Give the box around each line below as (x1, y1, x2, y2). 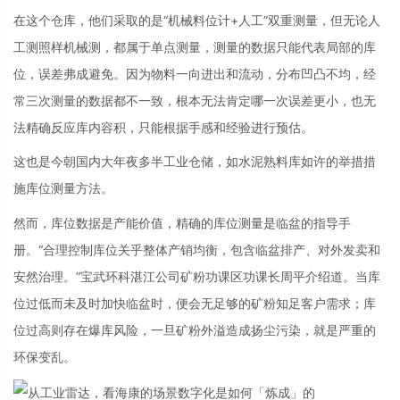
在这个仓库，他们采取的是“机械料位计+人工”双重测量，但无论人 (13, 12, 380, 28)
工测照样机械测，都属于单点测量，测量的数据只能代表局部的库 (13, 38, 376, 54)
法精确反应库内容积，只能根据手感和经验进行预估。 (13, 119, 313, 135)
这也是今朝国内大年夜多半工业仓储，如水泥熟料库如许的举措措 (13, 154, 376, 169)
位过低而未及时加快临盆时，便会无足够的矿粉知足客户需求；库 (13, 295, 376, 311)
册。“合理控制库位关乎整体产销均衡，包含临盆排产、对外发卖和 (13, 241, 380, 257)
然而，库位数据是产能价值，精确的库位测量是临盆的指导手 (13, 214, 351, 230)
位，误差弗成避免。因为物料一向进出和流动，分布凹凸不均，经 (13, 65, 376, 81)
